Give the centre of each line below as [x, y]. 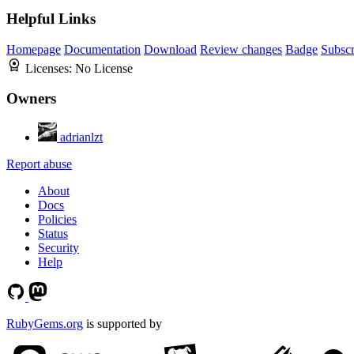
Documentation [102, 49]
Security [58, 247]
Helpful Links [51, 18]
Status [53, 233]
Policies [57, 219]
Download [170, 49]
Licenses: [50, 68]
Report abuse [39, 164]
